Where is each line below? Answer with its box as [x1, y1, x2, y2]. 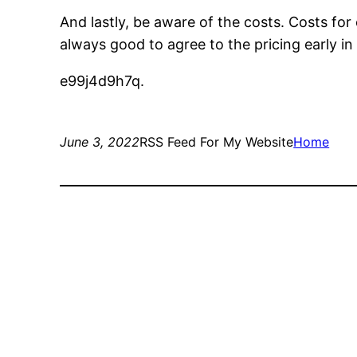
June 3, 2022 [60, 134, 140, 151]
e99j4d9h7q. [60, 73, 145, 90]
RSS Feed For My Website [139, 134, 294, 151]
